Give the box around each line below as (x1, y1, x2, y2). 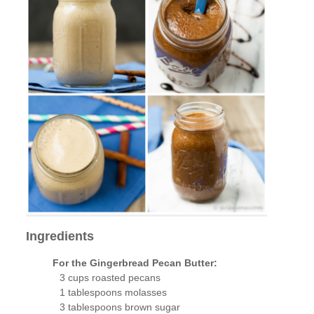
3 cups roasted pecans (59, 272, 161, 284)
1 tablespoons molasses (59, 287, 167, 299)
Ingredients (26, 228, 95, 243)
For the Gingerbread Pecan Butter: (52, 257, 217, 269)
